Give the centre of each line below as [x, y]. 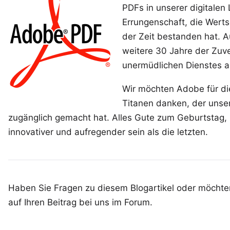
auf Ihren [28, 202]
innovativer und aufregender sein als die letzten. [108, 132]
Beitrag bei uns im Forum [99, 202]
